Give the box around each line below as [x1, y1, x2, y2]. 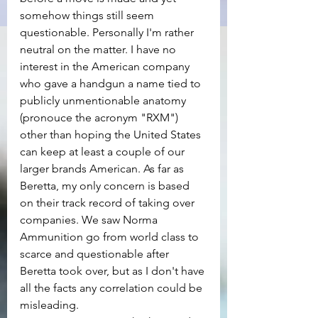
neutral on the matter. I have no [20, 43, 179, 57]
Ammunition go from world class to [20, 230, 202, 244]
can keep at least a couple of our [20, 145, 187, 159]
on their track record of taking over [20, 196, 197, 210]
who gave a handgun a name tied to [20, 77, 204, 91]
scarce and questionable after [20, 247, 172, 261]
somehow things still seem [20, 9, 157, 23]
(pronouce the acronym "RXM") [20, 111, 181, 125]
